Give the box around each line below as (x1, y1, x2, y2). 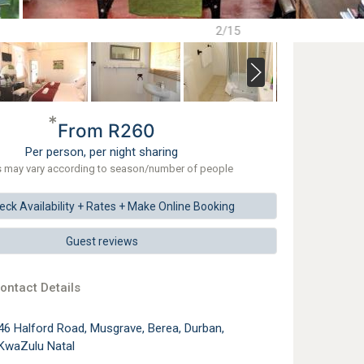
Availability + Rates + (19, 200, 128, 213)
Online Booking (155, 200, 235, 213)
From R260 (58, 119, 156, 141)
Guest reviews (65, 235, 138, 248)
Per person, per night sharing (25, 145, 179, 159)
